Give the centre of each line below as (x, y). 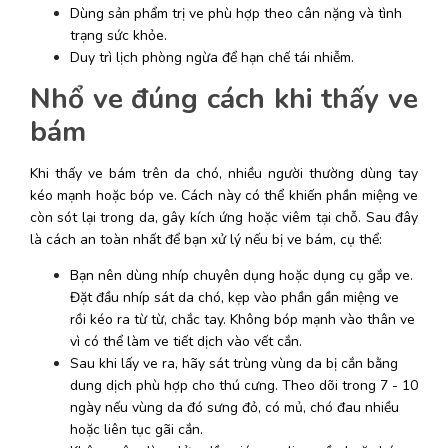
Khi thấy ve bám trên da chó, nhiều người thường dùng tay (224, 173)
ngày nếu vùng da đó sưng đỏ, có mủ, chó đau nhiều (234, 407)
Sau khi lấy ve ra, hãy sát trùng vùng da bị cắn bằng (234, 363)
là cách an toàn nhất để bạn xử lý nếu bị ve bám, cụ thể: (206, 239)
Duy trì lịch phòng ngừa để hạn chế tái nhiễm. (212, 57)
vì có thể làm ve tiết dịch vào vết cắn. (188, 341)
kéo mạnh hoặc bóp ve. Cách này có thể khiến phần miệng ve (224, 195)
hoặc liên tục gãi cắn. (138, 429)
